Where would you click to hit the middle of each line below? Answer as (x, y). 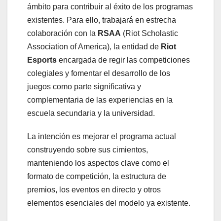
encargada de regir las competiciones (123, 60)
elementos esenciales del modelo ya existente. (109, 203)
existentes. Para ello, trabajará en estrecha (102, 20)
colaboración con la (62, 34)
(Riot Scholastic (149, 34)
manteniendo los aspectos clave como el (98, 163)
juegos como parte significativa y (84, 87)
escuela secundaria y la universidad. (91, 113)
